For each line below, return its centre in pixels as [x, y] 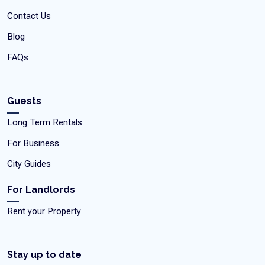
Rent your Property [44, 211]
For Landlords [41, 190]
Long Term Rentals [45, 123]
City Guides [29, 164]
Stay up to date [44, 255]
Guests [24, 101]
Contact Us [29, 16]
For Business [33, 143]
